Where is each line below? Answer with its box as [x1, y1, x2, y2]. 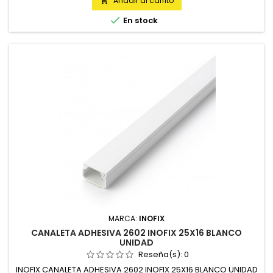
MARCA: [108, 213, 139, 224]
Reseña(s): [138, 249, 184, 260]
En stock [121, 15, 158, 26]
